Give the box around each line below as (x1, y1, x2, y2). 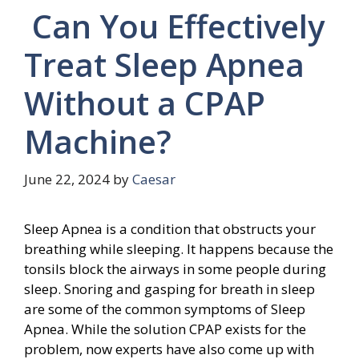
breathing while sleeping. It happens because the (24, 240, 333, 259)
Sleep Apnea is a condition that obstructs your (24, 220, 316, 239)
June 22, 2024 (24, 170, 110, 189)
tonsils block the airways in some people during (24, 260, 326, 279)
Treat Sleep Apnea (24, 42, 305, 87)
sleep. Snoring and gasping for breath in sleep (24, 280, 315, 299)
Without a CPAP (24, 80, 265, 125)
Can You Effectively (24, 3, 325, 48)
